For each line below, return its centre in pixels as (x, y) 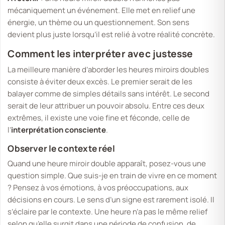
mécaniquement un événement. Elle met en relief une (102, 11)
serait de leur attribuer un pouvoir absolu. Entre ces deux (106, 105)
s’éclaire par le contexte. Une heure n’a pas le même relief (108, 211)
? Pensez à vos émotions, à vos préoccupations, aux (98, 187)
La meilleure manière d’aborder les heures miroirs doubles (108, 69)
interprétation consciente (59, 130)
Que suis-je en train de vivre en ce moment (143, 175)
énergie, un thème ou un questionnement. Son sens (99, 23)
